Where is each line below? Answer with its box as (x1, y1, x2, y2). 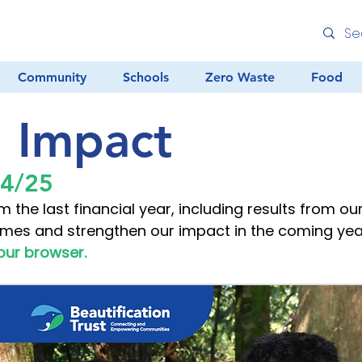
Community (17, 69, 86, 85)
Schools (122, 69, 169, 85)
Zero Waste (204, 69, 275, 85)
